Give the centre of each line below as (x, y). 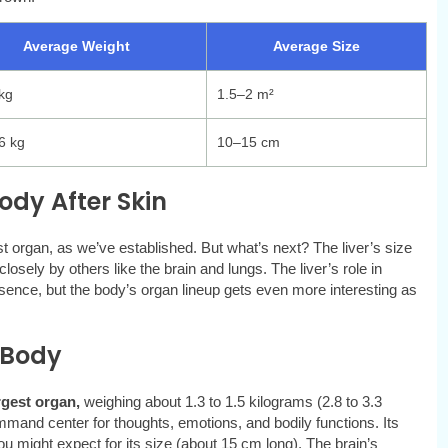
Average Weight (76, 46)
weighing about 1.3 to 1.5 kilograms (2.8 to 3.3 (230, 402)
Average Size (316, 46)
